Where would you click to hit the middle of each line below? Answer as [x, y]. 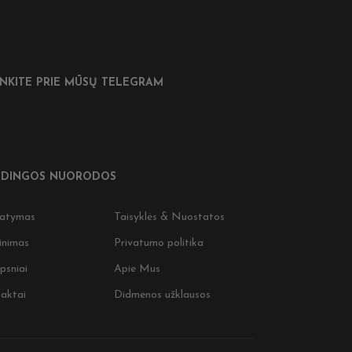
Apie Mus [137, 269]
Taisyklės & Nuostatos [170, 218]
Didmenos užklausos [163, 295]
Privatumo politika [159, 244]
